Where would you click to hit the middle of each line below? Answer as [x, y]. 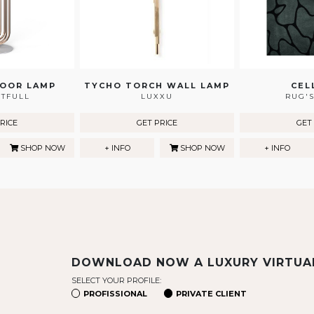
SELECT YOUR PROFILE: [116, 281]
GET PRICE [157, 123]
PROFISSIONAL [115, 293]
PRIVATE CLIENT [211, 293]
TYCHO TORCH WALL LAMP [157, 86]
